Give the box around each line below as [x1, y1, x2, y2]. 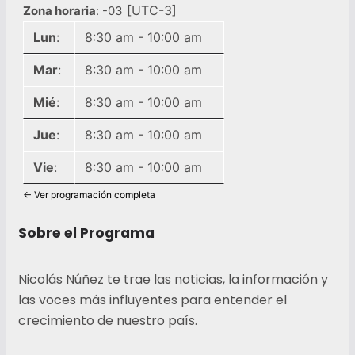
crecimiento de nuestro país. [17, 311, 197, 330]
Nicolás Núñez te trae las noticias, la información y [17, 269, 328, 288]
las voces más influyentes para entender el [17, 290, 287, 309]
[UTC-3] [123, 2, 177, 18]
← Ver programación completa [23, 188, 156, 200]
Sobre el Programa [17, 223, 155, 242]
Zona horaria [23, 2, 97, 18]
